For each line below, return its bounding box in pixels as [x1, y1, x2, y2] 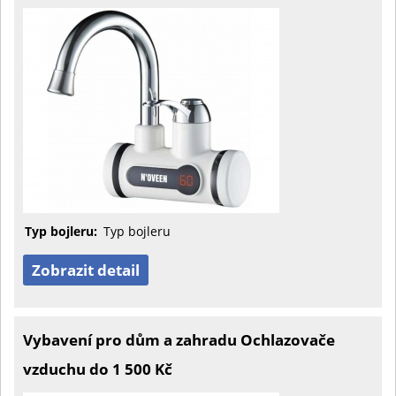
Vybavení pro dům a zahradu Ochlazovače [23, 330, 335, 350]
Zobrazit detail [32, 260, 140, 280]
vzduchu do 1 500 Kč [23, 359, 172, 379]
